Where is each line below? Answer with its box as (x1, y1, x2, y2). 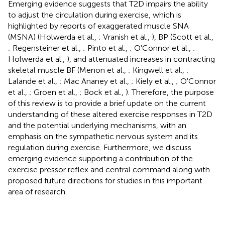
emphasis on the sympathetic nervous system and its (8, 131, 198, 141)
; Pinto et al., (83, 43, 130, 53)
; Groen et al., (29, 87, 79, 97)
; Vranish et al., (98, 32, 152, 42)
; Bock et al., (79, 87, 126, 97)
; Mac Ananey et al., (59, 76, 131, 86)
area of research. (8, 186, 67, 196)
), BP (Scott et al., (152, 32, 213, 42)
